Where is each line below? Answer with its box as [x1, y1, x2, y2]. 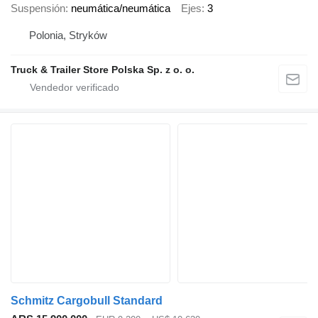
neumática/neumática [71, 2, 170, 15]
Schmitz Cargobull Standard [11, 294, 163, 307]
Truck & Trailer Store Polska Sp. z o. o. [11, 63, 194, 75]
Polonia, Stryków [29, 28, 107, 41]
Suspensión [11, 2, 65, 15]
